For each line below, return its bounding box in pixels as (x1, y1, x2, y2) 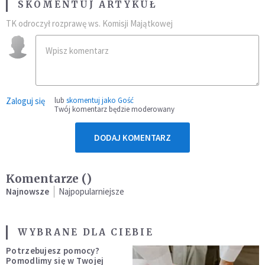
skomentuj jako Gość (66, 95, 134, 106)
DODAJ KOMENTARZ (94, 132, 171, 144)
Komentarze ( (6, 172, 86, 186)
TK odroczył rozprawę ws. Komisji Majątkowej (6, 18, 173, 30)
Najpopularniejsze (59, 186, 124, 198)
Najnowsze (6, 186, 49, 198)
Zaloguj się (6, 95, 45, 107)
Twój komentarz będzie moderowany (54, 104, 174, 115)
